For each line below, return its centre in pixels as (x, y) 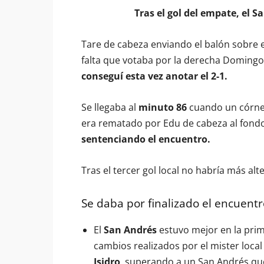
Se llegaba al (110, 107)
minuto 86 (163, 107)
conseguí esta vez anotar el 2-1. (154, 76)
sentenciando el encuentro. (146, 139)
